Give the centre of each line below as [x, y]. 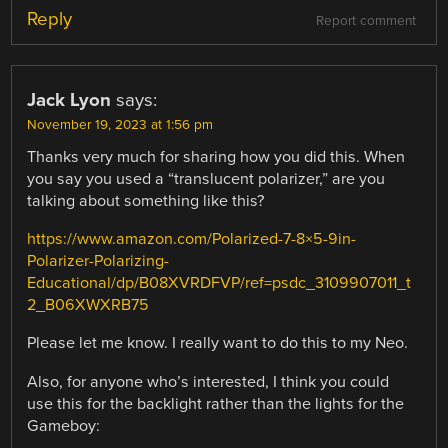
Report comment [365, 21]
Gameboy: [64, 425]
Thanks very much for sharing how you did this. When [216, 157]
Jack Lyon [69, 100]
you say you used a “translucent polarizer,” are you [206, 179]
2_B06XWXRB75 [88, 305]
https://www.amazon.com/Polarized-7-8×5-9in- [192, 239]
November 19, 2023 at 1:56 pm [120, 125]
